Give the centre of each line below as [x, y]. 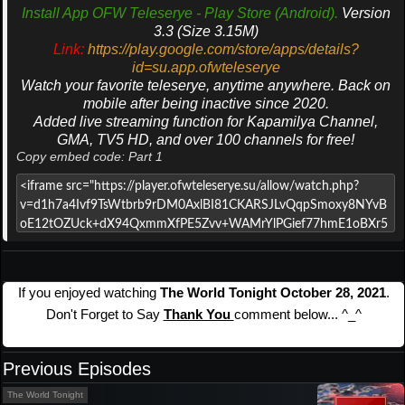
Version [366, 14]
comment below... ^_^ [297, 315]
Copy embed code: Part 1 [89, 157]
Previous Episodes [77, 369]
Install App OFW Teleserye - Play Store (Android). [179, 14]
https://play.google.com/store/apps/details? [223, 50]
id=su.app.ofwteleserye [206, 68]
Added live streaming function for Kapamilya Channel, [206, 122]
